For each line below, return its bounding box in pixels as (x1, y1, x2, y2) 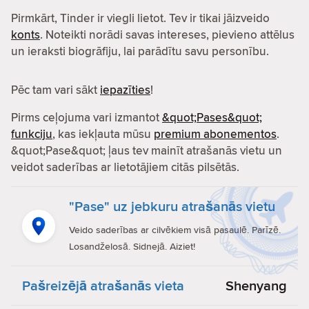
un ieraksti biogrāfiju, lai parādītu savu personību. (11, 43, 269, 59)
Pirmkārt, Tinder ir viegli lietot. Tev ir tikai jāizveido (11, 10, 270, 26)
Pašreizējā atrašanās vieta (22, 275, 184, 295)
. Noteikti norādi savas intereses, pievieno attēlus (40, 26, 295, 43)
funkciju (11, 126, 52, 142)
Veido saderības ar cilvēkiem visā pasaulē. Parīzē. (69, 223, 281, 237)
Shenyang (226, 275, 287, 295)
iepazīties (100, 81, 150, 98)
